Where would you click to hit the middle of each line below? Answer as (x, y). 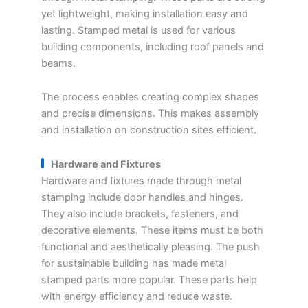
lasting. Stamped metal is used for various (139, 30)
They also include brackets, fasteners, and (140, 213)
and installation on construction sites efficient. (149, 130)
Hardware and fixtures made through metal (141, 180)
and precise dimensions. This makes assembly (150, 114)
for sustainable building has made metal (134, 263)
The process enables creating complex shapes (150, 97)
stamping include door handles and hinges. (142, 197)
